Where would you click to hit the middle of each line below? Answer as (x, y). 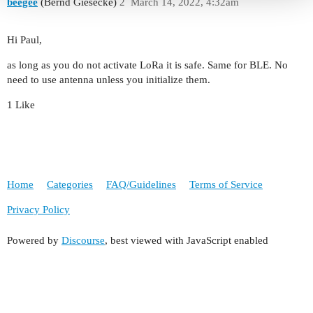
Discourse (83, 240)
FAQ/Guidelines (141, 184)
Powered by (34, 240)
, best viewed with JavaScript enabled (187, 240)
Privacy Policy (38, 210)
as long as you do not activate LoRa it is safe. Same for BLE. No (147, 65)
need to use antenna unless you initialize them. (109, 80)
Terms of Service (226, 184)
